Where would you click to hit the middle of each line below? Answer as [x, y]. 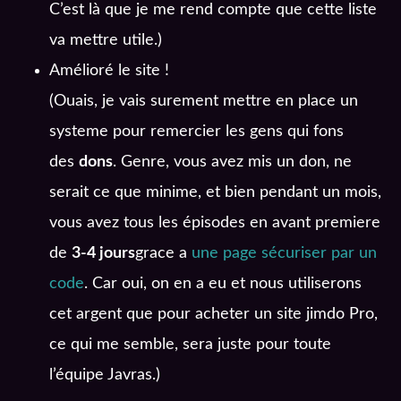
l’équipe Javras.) [105, 375]
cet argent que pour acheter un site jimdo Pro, [213, 315]
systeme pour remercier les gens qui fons [196, 132]
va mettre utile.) [106, 41]
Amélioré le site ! [109, 71]
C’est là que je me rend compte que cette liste [213, 10]
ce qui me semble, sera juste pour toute [190, 345]
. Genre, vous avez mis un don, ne [232, 162]
